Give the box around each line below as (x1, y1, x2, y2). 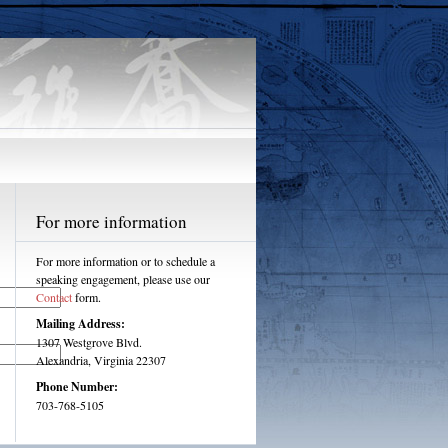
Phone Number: (36, 378, 118, 395)
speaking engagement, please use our (36, 271, 210, 287)
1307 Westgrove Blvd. (36, 334, 142, 350)
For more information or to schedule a (36, 253, 215, 269)
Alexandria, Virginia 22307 (36, 352, 166, 368)
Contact (36, 289, 72, 305)
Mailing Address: (36, 315, 125, 332)
